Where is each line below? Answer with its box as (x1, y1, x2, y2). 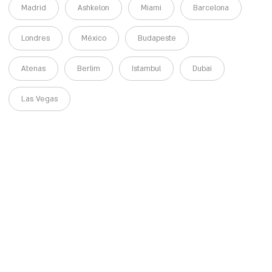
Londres (21, 33, 50, 43)
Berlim (77, 63, 101, 73)
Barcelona (193, 2, 229, 13)
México (81, 33, 107, 43)
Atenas (21, 63, 46, 73)
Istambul (132, 63, 161, 73)
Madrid (21, 2, 47, 13)
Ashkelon (78, 2, 110, 13)
